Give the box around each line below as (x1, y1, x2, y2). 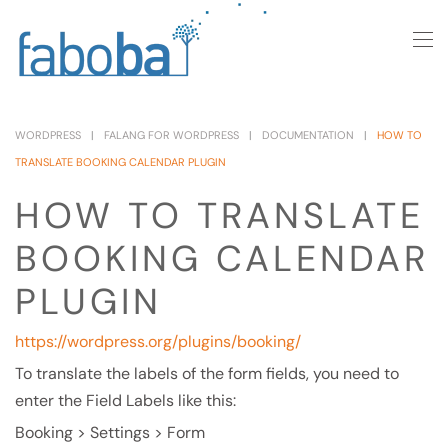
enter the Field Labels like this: (15, 390, 236, 411)
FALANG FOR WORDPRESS (104, 128, 239, 142)
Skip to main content (45, 46, 196, 67)
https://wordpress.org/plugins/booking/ (15, 331, 301, 352)
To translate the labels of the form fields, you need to (15, 363, 399, 384)
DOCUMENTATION (262, 128, 354, 142)
